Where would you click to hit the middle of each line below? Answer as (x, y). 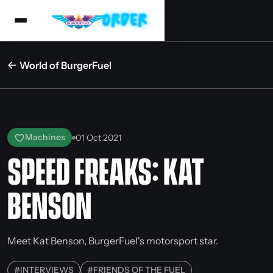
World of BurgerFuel (66, 65)
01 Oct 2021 (99, 137)
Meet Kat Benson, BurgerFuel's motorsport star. (113, 241)
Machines (45, 137)
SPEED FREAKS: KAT (106, 174)
